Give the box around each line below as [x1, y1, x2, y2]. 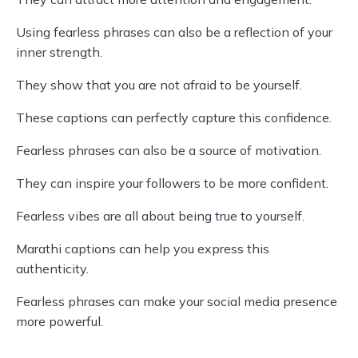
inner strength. [16, 44, 102, 60]
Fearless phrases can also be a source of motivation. [16, 142, 321, 158]
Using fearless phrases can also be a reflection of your [16, 24, 332, 40]
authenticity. [16, 261, 89, 276]
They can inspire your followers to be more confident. [16, 175, 328, 191]
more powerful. [16, 313, 103, 329]
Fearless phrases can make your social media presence [16, 293, 337, 309]
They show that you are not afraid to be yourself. [16, 77, 302, 93]
